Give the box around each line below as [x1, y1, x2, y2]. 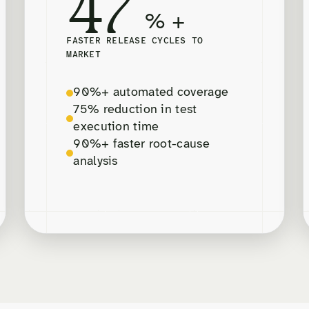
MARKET [66, 50, 101, 60]
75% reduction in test [73, 103, 197, 117]
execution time [73, 121, 159, 134]
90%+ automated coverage [73, 86, 229, 100]
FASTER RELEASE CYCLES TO [66, 37, 203, 46]
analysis [73, 155, 118, 169]
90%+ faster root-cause [73, 138, 210, 152]
